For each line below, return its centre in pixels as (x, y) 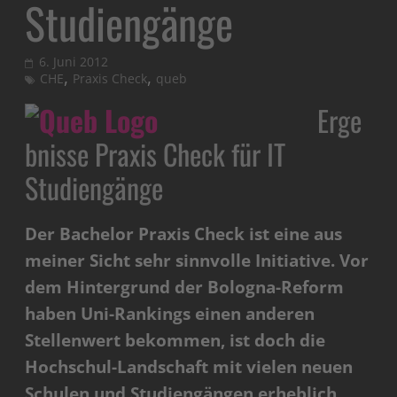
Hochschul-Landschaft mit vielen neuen (189, 367)
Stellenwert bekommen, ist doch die (175, 341)
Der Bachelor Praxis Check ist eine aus (184, 234)
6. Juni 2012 (74, 62)
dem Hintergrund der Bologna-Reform (185, 288)
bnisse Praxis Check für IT (156, 154)
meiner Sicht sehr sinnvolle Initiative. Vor (197, 261)
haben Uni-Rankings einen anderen (170, 314)
